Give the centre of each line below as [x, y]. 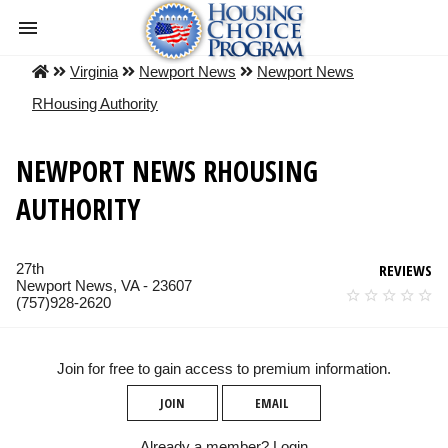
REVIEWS [405, 270]
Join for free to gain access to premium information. [224, 368]
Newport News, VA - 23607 [104, 285]
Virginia [94, 71]
